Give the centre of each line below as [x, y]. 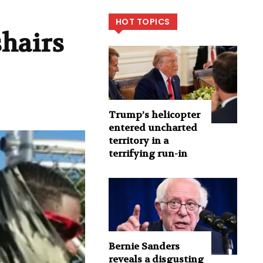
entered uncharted [153, 127]
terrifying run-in [148, 153]
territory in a [138, 140]
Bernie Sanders [144, 247]
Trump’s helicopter [154, 114]
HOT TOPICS [143, 22]
